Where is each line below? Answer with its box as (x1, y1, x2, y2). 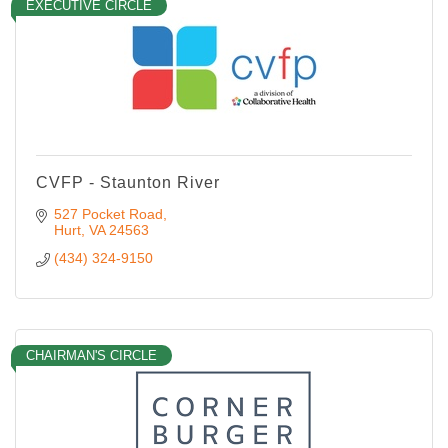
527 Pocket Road (53, 205, 163, 222)
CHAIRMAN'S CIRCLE (26, 347, 157, 363)
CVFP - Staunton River (36, 173, 220, 191)
